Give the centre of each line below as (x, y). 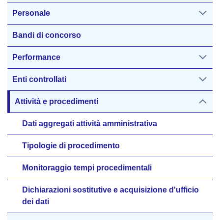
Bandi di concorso (47, 35)
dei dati (36, 202)
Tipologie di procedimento (71, 146)
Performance (36, 57)
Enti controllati (39, 79)
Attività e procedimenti (56, 101)
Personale (31, 13)
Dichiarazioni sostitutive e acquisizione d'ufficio (110, 190)
